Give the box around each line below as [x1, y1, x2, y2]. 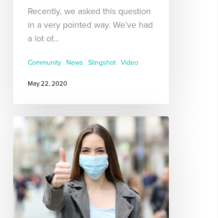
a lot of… [27, 33, 59, 44]
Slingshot [88, 58, 116, 67]
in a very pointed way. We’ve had [27, 19, 153, 31]
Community [27, 58, 61, 67]
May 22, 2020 [27, 79, 67, 88]
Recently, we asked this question [27, 6, 151, 17]
